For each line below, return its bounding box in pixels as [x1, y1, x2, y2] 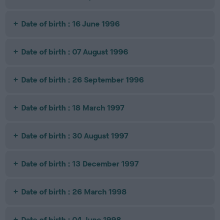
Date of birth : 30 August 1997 [21, 131, 129, 141]
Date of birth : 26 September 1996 [21, 75, 144, 85]
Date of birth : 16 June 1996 [21, 19, 120, 29]
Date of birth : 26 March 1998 [21, 187, 127, 197]
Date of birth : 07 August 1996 [21, 47, 129, 57]
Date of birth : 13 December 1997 [21, 159, 139, 169]
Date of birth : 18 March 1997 [21, 103, 125, 113]
